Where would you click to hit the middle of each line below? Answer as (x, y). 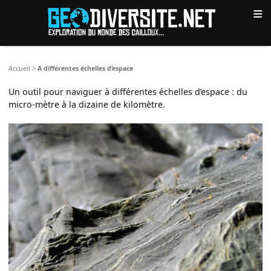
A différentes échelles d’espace (86, 68)
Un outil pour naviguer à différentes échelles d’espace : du (128, 91)
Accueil (20, 68)
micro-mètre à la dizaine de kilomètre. (87, 104)
